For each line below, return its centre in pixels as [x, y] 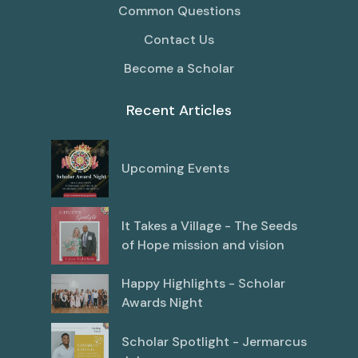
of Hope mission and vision [203, 245]
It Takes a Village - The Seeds [209, 226]
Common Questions [179, 11]
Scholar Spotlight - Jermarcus [214, 341]
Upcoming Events [175, 169]
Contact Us [179, 40]
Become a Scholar [179, 69]
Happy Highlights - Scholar [203, 284]
